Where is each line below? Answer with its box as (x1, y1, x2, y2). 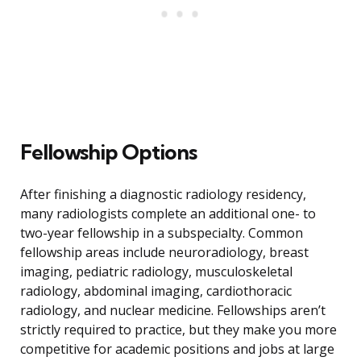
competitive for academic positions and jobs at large (20, 340, 334, 359)
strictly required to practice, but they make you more (20, 321, 337, 339)
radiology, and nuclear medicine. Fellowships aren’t (20, 301, 326, 320)
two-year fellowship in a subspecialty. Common (20, 224, 303, 243)
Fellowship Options (20, 139, 197, 166)
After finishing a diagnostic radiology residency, (20, 185, 306, 204)
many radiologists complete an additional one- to (20, 205, 316, 223)
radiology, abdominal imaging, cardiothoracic (20, 282, 292, 301)
